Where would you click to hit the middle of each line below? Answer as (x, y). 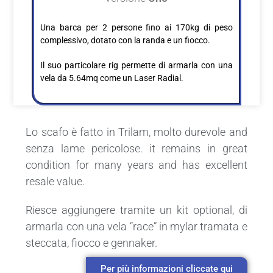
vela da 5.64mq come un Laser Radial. (112, 78)
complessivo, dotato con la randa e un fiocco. (126, 40)
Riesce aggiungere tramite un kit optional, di (136, 210)
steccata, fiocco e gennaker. (92, 243)
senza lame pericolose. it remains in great (136, 148)
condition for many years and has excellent (136, 165)
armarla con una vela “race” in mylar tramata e (136, 226)
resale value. (55, 181)
